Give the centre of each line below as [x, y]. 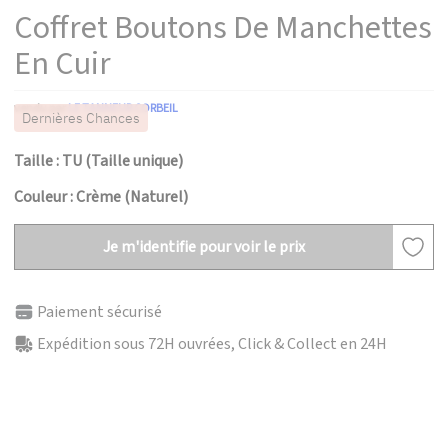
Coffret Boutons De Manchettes [223, 28]
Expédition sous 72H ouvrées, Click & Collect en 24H [212, 344]
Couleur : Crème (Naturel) [101, 197]
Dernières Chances [81, 118]
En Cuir [62, 64]
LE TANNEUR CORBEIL [123, 108]
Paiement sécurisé [99, 312]
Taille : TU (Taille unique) [98, 161]
